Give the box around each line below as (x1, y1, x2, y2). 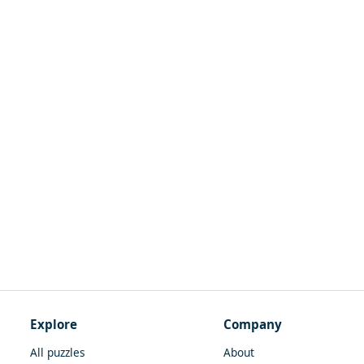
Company (223, 315, 283, 332)
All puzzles (30, 344, 86, 360)
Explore (30, 315, 78, 332)
